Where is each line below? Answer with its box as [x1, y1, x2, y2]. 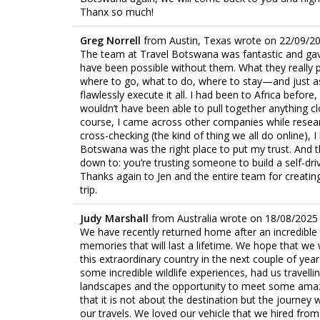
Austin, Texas [169, 33, 231, 47]
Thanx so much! [80, 4, 154, 19]
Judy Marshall [80, 211, 151, 225]
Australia [177, 211, 217, 225]
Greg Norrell [80, 33, 144, 47]
